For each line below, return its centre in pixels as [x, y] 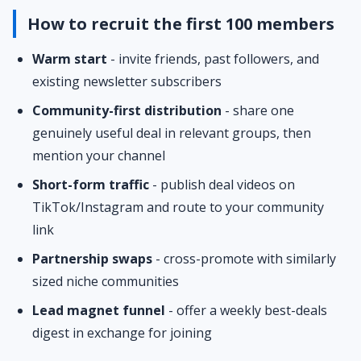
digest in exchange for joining [122, 333]
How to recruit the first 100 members [181, 24]
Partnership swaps [92, 259]
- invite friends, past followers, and [213, 59]
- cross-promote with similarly [244, 259]
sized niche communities [106, 281]
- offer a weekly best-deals [246, 310]
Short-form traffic [91, 185]
